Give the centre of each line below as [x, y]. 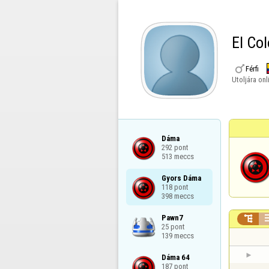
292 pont [175, 147]
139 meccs [177, 235]
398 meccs [177, 196]
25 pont [173, 226]
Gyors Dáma [181, 178]
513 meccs [177, 156]
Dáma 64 [175, 258]
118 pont [175, 187]
